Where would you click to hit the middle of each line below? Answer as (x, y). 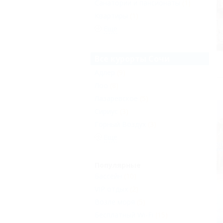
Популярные (118, 165)
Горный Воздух (120, 124)
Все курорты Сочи (132, 59)
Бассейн (108, 176)
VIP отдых (111, 189)
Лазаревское (116, 98)
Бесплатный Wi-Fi (124, 215)
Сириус (106, 111)
